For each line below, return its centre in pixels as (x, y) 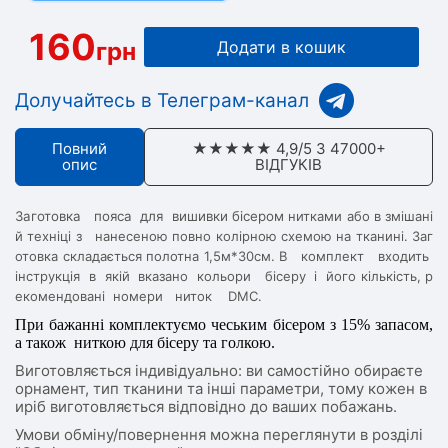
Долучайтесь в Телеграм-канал (162, 100)
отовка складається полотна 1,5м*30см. (147, 256)
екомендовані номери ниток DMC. (142, 296)
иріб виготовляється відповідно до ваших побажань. (206, 406)
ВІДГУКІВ (289, 164)
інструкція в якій (75, 276)
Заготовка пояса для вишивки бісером (149, 216)
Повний (80, 148)
